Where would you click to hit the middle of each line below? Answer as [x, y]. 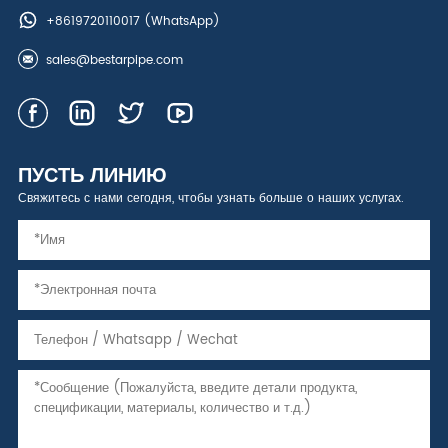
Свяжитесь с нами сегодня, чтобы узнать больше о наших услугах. [210, 198]
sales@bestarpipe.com [114, 60]
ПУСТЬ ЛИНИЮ [92, 176]
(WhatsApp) [179, 21]
